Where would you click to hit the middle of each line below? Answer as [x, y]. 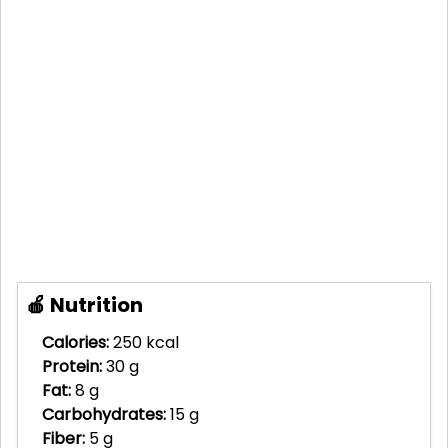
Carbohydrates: [104, 414]
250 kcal [146, 342]
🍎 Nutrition [84, 304]
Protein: [72, 366]
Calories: [75, 342]
